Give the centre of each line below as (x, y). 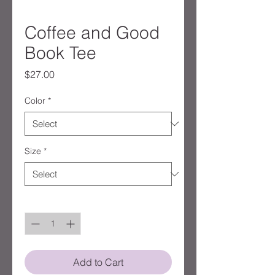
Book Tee (60, 53)
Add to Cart (98, 262)
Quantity (41, 202)
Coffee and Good (92, 33)
